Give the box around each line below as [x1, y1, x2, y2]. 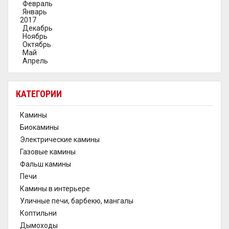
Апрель [22, 57, 48, 65]
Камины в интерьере [20, 185, 90, 193]
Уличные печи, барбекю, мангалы [20, 197, 133, 205]
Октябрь [22, 40, 51, 49]
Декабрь [22, 24, 53, 32]
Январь [22, 8, 47, 16]
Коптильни [20, 209, 57, 217]
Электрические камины [20, 135, 100, 144]
